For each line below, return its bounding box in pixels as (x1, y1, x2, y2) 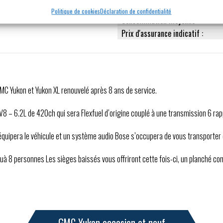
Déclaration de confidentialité (100, 6, 172, 15)
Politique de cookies (51, 6, 101, 15)
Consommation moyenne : (121, 14, 199, 26)
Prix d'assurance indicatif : (121, 27, 203, 39)
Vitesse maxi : (121, 1, 164, 13)
